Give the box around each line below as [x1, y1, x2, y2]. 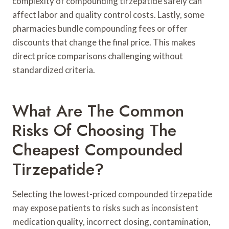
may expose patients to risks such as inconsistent [12, 202, 198, 213]
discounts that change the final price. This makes [12, 36, 196, 48]
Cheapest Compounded [12, 138, 183, 162]
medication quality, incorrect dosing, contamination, [12, 216, 211, 227]
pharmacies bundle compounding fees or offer [12, 22, 188, 34]
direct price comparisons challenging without [12, 50, 183, 61]
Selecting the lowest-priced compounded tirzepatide [12, 188, 212, 199]
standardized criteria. [12, 64, 95, 75]
